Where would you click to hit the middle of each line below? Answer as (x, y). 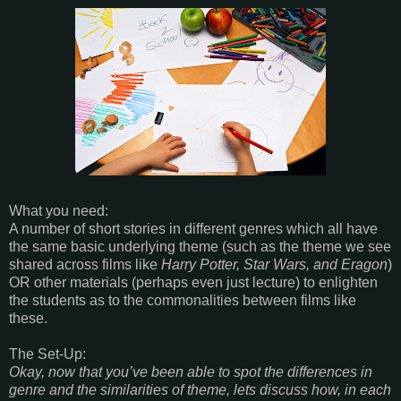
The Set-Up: (47, 354)
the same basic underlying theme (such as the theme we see (200, 247)
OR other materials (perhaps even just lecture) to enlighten (193, 283)
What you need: (59, 211)
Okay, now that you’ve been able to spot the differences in (191, 372)
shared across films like (85, 265)
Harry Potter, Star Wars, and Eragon (274, 265)
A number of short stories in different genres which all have (193, 229)
